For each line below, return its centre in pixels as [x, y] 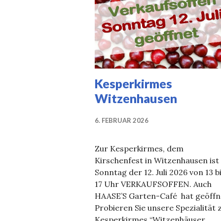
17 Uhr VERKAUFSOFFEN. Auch [153, 184]
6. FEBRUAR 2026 [122, 120]
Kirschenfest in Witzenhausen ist [157, 160]
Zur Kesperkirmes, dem [139, 148]
